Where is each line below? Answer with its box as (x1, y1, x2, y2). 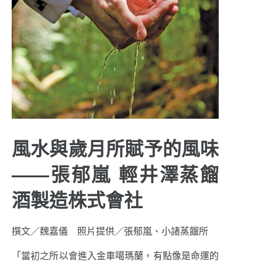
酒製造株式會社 (12, 190, 143, 212)
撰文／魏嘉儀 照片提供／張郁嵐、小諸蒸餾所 (12, 226, 208, 237)
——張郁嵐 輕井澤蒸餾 (12, 164, 219, 186)
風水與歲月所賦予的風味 (12, 139, 219, 160)
